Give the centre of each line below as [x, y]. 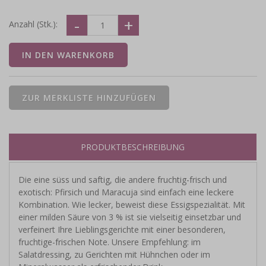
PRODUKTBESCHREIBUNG [133, 147]
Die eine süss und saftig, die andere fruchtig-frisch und [123, 179]
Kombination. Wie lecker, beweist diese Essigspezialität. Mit [132, 204]
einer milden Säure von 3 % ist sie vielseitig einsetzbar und [130, 217]
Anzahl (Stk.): [33, 24]
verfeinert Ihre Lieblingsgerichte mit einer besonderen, [122, 229]
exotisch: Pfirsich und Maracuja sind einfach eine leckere [126, 192]
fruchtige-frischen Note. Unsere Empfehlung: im [110, 242]
